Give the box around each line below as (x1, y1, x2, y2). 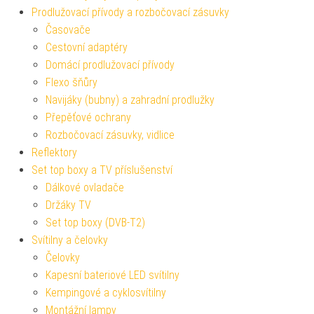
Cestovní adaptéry (46, 40, 128, 54)
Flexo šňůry (46, 75, 97, 89)
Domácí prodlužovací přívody (46, 57, 175, 71)
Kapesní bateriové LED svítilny (46, 268, 179, 282)
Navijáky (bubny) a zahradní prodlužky (46, 93, 214, 107)
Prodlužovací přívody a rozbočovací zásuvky (32, 5, 229, 19)
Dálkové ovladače (46, 180, 124, 194)
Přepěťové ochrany (46, 110, 131, 124)
